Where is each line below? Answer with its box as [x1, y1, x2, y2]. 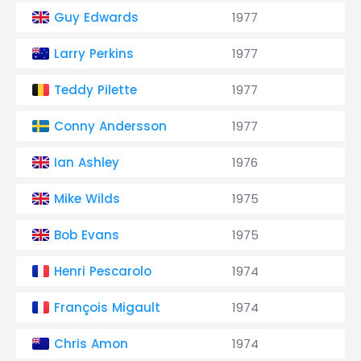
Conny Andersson [54, 118, 167, 135]
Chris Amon [54, 335, 128, 352]
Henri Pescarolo [54, 263, 151, 280]
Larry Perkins [54, 45, 134, 62]
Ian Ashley [54, 154, 119, 171]
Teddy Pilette [54, 81, 137, 98]
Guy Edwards [54, 9, 139, 26]
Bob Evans [54, 226, 119, 243]
